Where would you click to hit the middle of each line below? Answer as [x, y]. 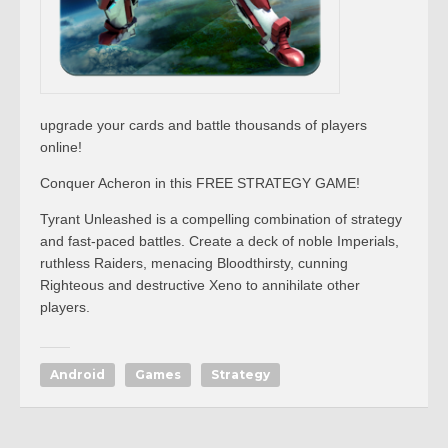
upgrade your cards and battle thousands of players [203, 125]
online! [61, 147]
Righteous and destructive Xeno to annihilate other [200, 285]
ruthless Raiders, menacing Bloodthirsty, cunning [194, 263]
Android [77, 374]
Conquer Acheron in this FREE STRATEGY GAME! [200, 183]
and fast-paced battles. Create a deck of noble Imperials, [219, 241]
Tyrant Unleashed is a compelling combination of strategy [221, 219]
